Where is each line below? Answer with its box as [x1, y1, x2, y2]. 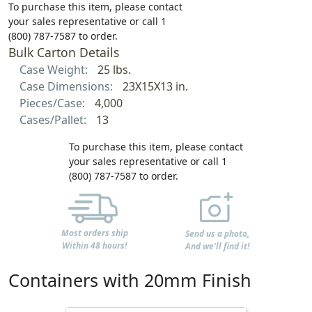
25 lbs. [97, 61, 131, 77]
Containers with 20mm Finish [8, 268, 251, 292]
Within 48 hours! [62, 240, 127, 252]
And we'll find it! [185, 240, 250, 253]
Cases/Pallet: [19, 111, 89, 127]
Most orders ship [61, 227, 128, 240]
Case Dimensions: [19, 78, 116, 94]
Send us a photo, [185, 228, 250, 240]
